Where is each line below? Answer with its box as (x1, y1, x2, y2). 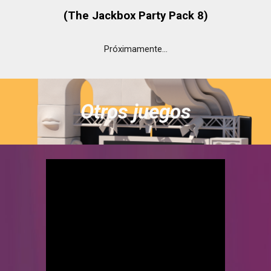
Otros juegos (80, 100, 191, 123)
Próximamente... (103, 44, 168, 55)
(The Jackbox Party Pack (63, 9, 197, 23)
